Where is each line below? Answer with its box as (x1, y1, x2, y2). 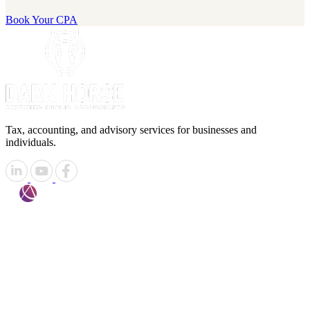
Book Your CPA (6, 14, 77, 26)
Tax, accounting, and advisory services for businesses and (6, 124, 257, 136)
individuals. (6, 136, 56, 149)
